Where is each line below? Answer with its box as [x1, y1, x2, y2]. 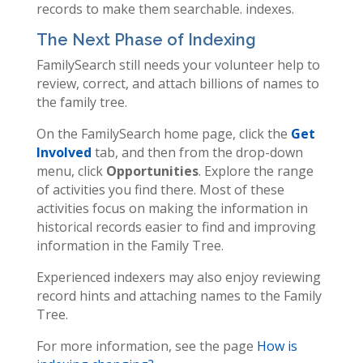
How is [256, 336, 297, 355]
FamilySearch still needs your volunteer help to [36, 55, 320, 74]
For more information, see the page [36, 336, 257, 355]
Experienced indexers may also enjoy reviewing [36, 267, 321, 286]
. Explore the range [198, 161, 314, 180]
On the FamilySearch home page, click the [36, 124, 291, 143]
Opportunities [105, 161, 199, 180]
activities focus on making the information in [36, 199, 308, 217]
